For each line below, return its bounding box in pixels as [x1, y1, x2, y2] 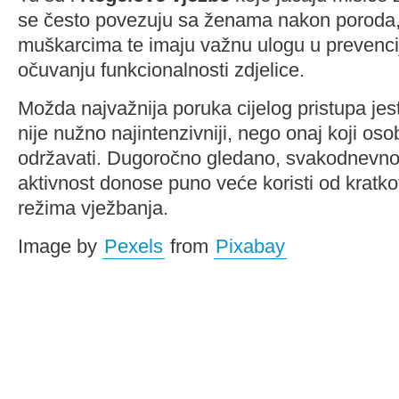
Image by [18, 235, 102, 257]
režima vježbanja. [18, 197, 168, 219]
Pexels [104, 235, 163, 257]
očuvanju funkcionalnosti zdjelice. [18, 59, 305, 81]
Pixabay [216, 235, 285, 257]
